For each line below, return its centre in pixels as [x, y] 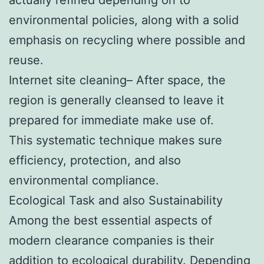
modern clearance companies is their [111, 240]
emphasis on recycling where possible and [127, 40]
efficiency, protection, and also [95, 160]
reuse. [26, 60]
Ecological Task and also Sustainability [116, 200]
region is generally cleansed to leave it [116, 100]
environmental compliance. [84, 180]
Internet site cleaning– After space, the [117, 80]
